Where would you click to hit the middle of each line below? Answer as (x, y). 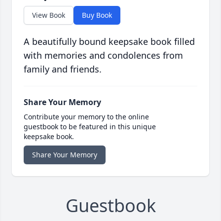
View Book (49, 15)
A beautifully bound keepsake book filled (109, 42)
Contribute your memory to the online (86, 117)
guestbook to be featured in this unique (90, 127)
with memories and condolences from (103, 55)
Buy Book (97, 15)
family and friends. (63, 69)
